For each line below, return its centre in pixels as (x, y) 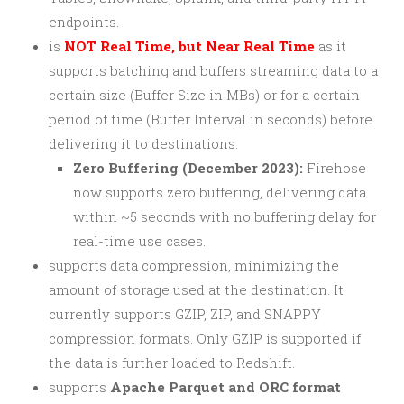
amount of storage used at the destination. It (196, 289)
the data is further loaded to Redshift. (172, 362)
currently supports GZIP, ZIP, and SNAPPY (185, 313)
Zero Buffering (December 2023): (188, 167)
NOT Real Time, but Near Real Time (189, 46)
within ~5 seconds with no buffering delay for (225, 216)
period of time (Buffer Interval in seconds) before (211, 119)
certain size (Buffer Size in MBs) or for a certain (204, 94)
